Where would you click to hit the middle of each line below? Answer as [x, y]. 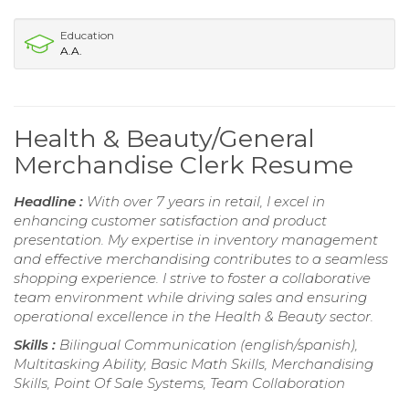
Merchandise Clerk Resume [184, 164]
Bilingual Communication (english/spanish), [209, 344]
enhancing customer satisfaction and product [170, 220]
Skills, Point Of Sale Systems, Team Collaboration [179, 383]
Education [87, 35]
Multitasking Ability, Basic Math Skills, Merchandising [194, 363]
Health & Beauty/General [164, 138]
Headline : [50, 201]
